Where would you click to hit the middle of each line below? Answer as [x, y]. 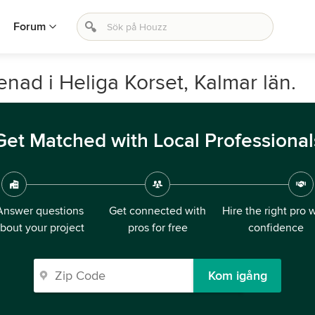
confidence [276, 228]
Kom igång [237, 276]
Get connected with [157, 211]
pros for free [157, 228]
